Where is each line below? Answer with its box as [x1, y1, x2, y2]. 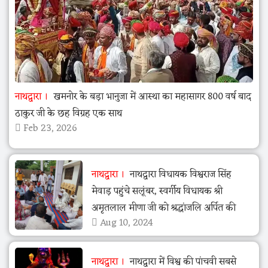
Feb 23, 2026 [21, 120, 77, 138]
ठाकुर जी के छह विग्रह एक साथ [15, 105, 122, 123]
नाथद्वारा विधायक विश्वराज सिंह [127, 166, 232, 184]
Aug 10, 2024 [97, 215, 153, 232]
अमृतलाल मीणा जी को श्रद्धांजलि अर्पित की [91, 200, 236, 217]
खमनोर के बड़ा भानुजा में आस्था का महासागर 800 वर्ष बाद [51, 89, 251, 106]
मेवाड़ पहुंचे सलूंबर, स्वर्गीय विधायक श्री [91, 183, 223, 200]
